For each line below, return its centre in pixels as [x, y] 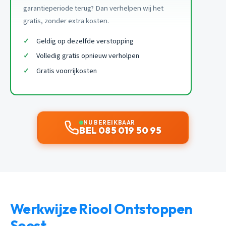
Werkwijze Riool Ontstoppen [101, 208]
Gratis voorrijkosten [66, 71]
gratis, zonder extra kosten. [66, 21]
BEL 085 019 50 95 [121, 130]
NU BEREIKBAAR [109, 122]
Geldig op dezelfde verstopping [85, 41]
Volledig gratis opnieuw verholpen [88, 56]
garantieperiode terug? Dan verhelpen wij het [93, 8]
